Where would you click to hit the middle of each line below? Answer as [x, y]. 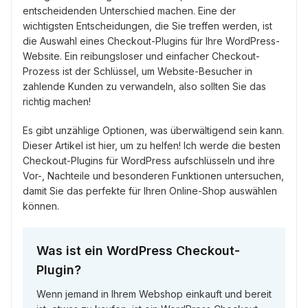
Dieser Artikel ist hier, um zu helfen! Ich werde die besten [152, 146]
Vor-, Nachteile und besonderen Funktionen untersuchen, [153, 176]
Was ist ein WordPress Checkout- [138, 251]
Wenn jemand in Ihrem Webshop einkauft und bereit [154, 294]
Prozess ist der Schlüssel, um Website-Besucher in [137, 71]
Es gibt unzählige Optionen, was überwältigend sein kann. [153, 131]
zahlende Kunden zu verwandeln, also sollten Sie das [144, 87]
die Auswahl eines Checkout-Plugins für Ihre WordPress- [151, 41]
